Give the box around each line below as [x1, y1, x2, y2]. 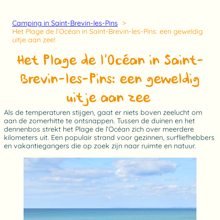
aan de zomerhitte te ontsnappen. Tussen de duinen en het [4, 116, 195, 125]
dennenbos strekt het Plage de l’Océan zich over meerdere [4, 124, 194, 134]
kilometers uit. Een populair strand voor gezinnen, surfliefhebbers [4, 133, 215, 142]
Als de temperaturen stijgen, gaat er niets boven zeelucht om [4, 108, 202, 117]
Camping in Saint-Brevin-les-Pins [12, 18, 118, 27]
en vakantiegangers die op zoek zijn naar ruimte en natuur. [4, 141, 196, 150]
